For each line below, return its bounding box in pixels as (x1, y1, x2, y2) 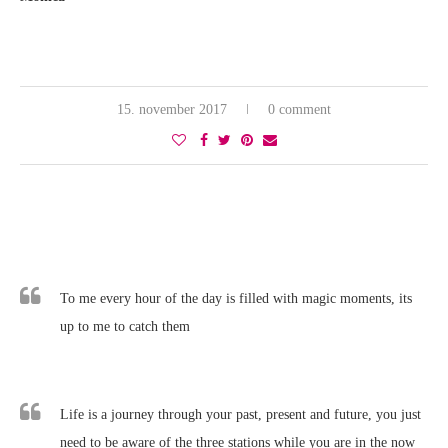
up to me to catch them (60, 318, 190, 334)
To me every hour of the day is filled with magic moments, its (60, 290, 412, 306)
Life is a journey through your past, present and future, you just (60, 406, 421, 422)
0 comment (268, 101, 331, 117)
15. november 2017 (117, 101, 227, 117)
